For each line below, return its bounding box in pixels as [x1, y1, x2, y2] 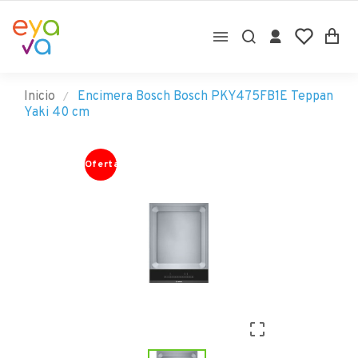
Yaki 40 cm [24, 105, 89, 121]
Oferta [84, 158, 120, 171]
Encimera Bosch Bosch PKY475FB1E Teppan [77, 89, 333, 105]
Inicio [24, 89, 55, 105]
